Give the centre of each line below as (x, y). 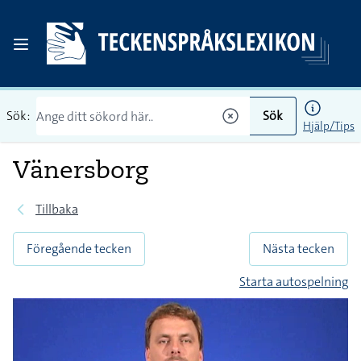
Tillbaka (57, 209)
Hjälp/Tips (329, 126)
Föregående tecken (79, 249)
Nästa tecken (299, 249)
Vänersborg (81, 169)
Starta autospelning (294, 282)
